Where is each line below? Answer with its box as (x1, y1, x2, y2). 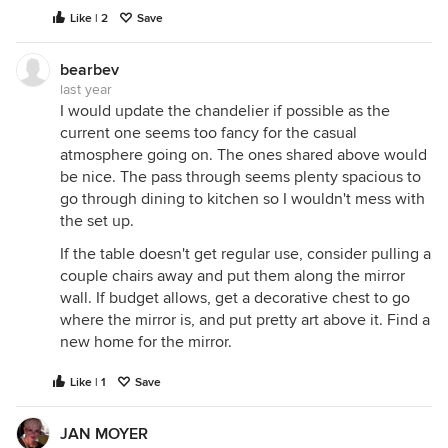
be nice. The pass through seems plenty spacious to (60, 166, 421, 187)
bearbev (60, 59, 119, 80)
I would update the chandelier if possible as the (60, 100, 390, 121)
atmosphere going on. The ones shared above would (60, 144, 427, 165)
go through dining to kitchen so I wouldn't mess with (60, 188, 425, 209)
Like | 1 (70, 374, 106, 390)
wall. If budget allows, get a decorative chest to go (60, 287, 410, 308)
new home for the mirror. (60, 331, 232, 352)
